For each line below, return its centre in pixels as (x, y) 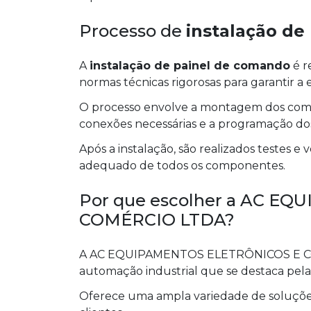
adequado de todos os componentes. (182, 166)
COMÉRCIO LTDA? (157, 220)
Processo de (133, 31)
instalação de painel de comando (190, 66)
